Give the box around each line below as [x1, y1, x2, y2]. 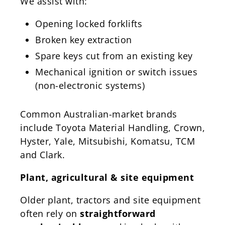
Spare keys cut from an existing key [35, 49, 193, 62]
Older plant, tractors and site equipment [20, 193, 200, 206]
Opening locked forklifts [35, 17, 142, 30]
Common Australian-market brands [20, 107, 177, 120]
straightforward [80, 207, 156, 219]
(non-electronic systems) [35, 79, 145, 91]
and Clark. [20, 148, 65, 161]
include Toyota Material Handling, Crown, [20, 121, 205, 134]
